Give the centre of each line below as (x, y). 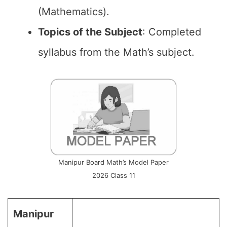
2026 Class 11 (113, 175)
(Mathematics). (74, 12)
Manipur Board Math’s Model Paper (113, 162)
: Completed (172, 32)
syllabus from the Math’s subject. (116, 52)
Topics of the (70, 32)
